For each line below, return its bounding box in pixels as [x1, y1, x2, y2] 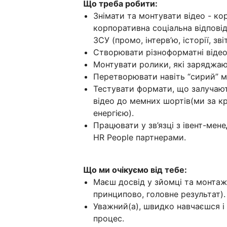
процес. [93, 213, 124, 224]
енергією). [93, 108, 134, 119]
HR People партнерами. [93, 132, 186, 143]
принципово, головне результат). [93, 189, 225, 200]
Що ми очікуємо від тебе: [83, 165, 187, 175]
